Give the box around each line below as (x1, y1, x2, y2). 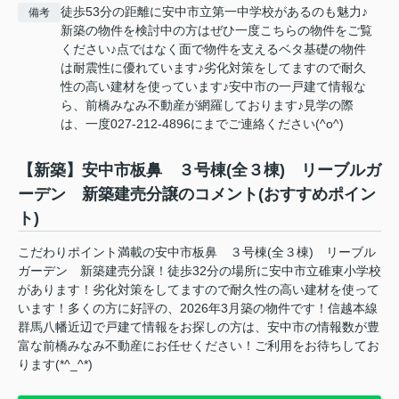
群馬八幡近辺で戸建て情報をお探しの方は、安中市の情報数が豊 (18, 319, 379, 334)
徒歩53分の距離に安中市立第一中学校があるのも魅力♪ (61, 4, 368, 19)
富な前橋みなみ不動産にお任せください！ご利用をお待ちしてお (18, 338, 379, 353)
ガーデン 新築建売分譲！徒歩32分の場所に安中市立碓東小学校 (18, 263, 381, 278)
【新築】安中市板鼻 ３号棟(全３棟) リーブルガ (18, 160, 381, 179)
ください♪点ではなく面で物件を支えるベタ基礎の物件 (61, 41, 366, 56)
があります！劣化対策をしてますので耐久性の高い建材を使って (18, 281, 379, 297)
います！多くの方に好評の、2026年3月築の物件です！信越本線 (18, 300, 378, 315)
